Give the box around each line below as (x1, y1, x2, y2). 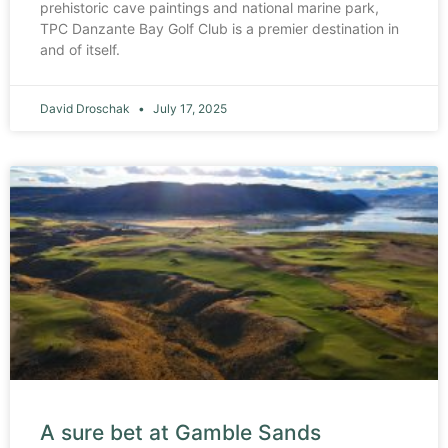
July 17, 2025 (150, 100, 227, 116)
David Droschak (40, 100, 133, 116)
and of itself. (40, 40, 120, 58)
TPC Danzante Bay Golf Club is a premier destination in (40, 19, 399, 37)
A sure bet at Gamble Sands (40, 419, 327, 445)
